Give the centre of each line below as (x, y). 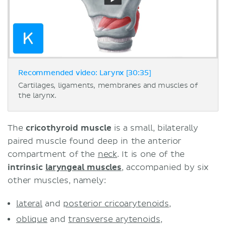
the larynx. (37, 95)
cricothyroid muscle (70, 128)
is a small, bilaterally (156, 128)
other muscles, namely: (57, 180)
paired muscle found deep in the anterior (95, 141)
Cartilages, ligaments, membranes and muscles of (108, 85)
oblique (32, 219)
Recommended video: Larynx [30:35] (85, 73)
